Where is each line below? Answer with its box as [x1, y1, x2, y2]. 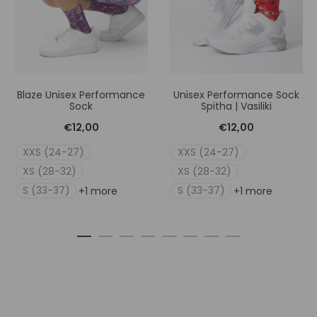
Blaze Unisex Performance [17, 88, 145, 103]
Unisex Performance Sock [173, 88, 299, 103]
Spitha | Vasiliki [200, 99, 272, 114]
